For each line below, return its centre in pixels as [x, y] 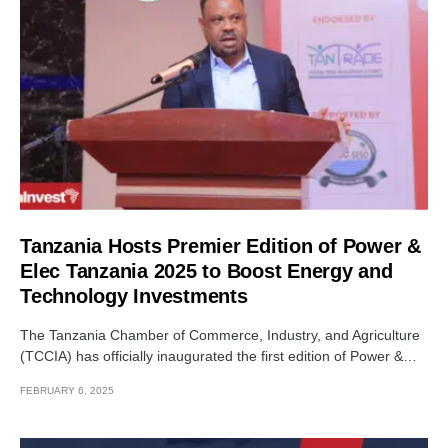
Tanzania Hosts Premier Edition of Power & [220, 245]
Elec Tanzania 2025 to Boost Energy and [206, 270]
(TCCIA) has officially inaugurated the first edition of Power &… [218, 355]
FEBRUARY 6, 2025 [67, 390]
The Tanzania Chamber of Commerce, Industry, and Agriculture [220, 334]
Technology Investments [134, 295]
